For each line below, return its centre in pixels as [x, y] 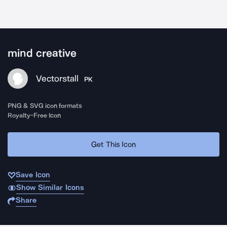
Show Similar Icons [50, 187]
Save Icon [33, 175]
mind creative [42, 53]
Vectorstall [57, 79]
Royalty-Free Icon [34, 115]
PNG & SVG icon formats [45, 106]
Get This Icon [113, 144]
